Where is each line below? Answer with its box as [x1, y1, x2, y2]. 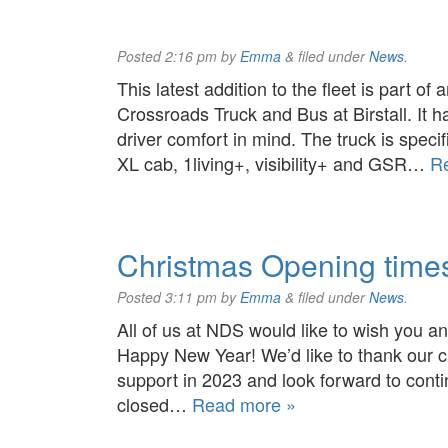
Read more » [192, 391, 296, 417]
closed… [117, 391, 192, 417]
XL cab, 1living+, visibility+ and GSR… [117, 150, 430, 176]
